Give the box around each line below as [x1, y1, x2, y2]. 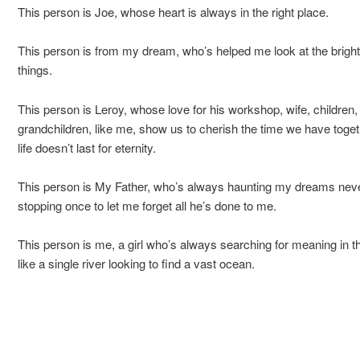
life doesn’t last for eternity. [17, 138, 156, 156]
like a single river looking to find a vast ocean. [17, 255, 255, 272]
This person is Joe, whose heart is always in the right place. [17, 2, 329, 20]
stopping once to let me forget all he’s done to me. [17, 196, 276, 214]
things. [17, 61, 52, 79]
